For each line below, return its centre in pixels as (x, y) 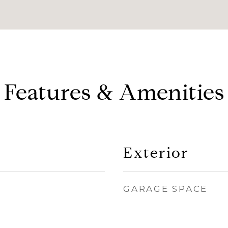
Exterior (156, 153)
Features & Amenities (114, 92)
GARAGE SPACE (165, 189)
